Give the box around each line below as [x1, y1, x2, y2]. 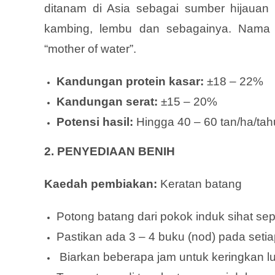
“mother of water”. [44, 42, 136, 55]
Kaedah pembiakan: [44, 177, 157, 190]
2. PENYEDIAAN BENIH [44, 144, 175, 158]
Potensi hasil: [56, 115, 133, 128]
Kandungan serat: [56, 95, 158, 108]
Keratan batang [157, 177, 242, 190]
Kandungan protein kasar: [56, 74, 204, 88]
